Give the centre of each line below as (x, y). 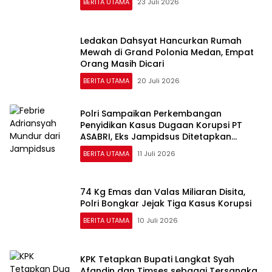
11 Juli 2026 (156, 153)
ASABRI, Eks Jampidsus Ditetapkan (156, 136)
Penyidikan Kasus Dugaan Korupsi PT (161, 125)
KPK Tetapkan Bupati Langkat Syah (157, 259)
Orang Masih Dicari (122, 63)
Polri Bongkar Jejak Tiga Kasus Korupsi (166, 204)
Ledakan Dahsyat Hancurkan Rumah (161, 40)
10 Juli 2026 (158, 221)
